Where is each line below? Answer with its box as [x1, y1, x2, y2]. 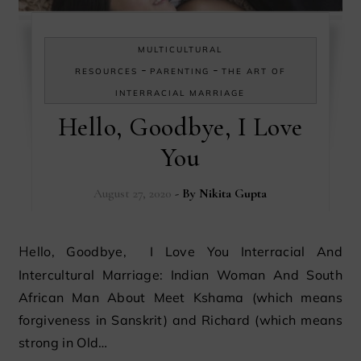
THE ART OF [221, 66, 286, 77]
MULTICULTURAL [138, 44, 223, 56]
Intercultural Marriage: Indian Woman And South [19, 267, 342, 284]
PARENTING [149, 66, 210, 77]
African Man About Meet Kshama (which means [19, 289, 342, 306]
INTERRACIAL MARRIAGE [115, 88, 246, 99]
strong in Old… [19, 334, 108, 351]
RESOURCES [74, 66, 138, 77]
